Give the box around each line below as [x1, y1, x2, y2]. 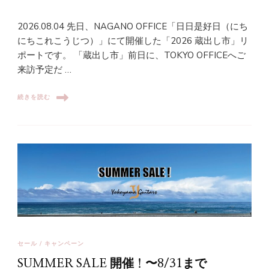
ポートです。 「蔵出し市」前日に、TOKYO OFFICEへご [17, 49, 246, 61]
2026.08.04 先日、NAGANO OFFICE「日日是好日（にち [17, 20, 248, 32]
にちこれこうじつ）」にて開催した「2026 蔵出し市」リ [17, 34, 249, 47]
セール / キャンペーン [17, 239, 84, 248]
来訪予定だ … [17, 63, 71, 76]
